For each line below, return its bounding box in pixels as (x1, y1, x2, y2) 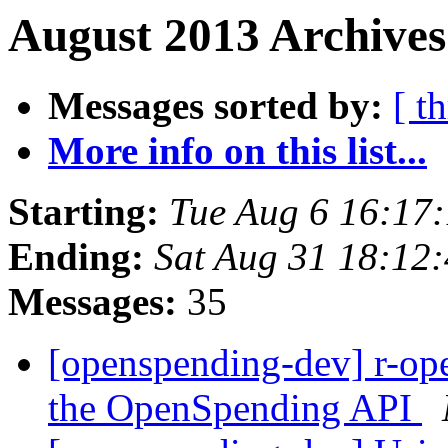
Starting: (8, 190, 159, 234)
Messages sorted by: (48, 84, 383, 128)
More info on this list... (48, 129, 427, 173)
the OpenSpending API (48, 386, 422, 430)
